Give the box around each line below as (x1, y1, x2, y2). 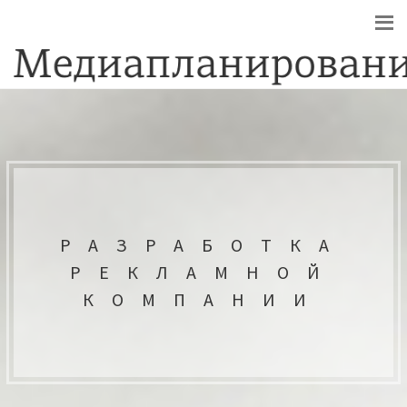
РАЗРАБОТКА (60, 233, 347, 256)
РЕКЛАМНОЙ (69, 261, 338, 283)
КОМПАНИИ (83, 288, 324, 311)
